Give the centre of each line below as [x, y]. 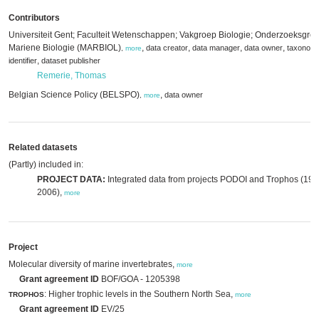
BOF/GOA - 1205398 [140, 279]
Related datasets [43, 147]
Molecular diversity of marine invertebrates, [93, 264]
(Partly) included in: [46, 164]
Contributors [34, 18]
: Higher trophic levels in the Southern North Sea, [140, 294]
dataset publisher [71, 61]
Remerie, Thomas [72, 75]
